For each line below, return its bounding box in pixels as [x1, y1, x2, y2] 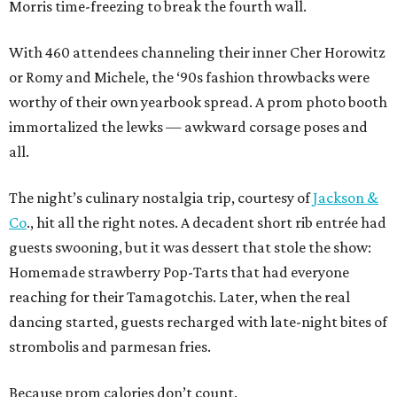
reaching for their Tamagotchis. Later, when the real [9, 288, 350, 307]
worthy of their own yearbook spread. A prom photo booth [9, 93, 387, 112]
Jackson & [313, 189, 378, 207]
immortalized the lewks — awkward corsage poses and [9, 118, 368, 136]
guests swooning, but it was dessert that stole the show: [9, 238, 371, 257]
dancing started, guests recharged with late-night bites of [9, 313, 387, 331]
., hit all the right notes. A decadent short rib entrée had [27, 214, 386, 232]
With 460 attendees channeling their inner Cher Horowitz [9, 43, 385, 62]
